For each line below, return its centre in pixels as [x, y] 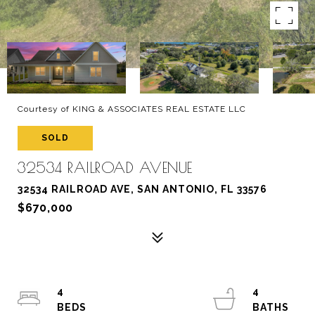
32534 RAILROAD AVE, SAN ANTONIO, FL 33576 [142, 189]
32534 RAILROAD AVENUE [105, 167]
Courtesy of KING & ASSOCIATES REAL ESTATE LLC [132, 109]
